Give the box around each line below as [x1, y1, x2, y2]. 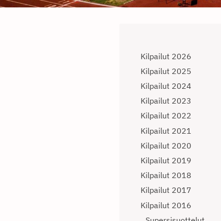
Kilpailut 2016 [141, 200, 191, 210]
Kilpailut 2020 [141, 140, 191, 150]
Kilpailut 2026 [141, 51, 191, 61]
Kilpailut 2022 [141, 110, 191, 121]
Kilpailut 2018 [141, 170, 191, 181]
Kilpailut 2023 [141, 96, 191, 106]
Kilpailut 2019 [141, 155, 191, 165]
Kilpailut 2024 [141, 81, 191, 91]
